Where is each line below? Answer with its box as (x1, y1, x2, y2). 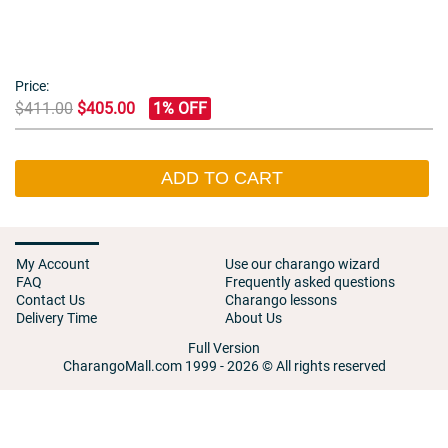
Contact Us (16, 292, 85, 308)
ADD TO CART (160, 168, 283, 188)
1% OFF (153, 99, 207, 118)
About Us (225, 310, 282, 326)
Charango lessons (225, 292, 337, 308)
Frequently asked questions (225, 274, 395, 290)
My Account (16, 256, 90, 272)
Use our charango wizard (225, 256, 380, 272)
